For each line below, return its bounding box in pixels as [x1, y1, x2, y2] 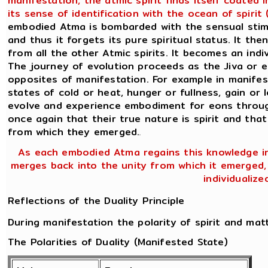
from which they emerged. [8, 124, 140, 140]
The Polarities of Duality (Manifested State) [8, 234, 228, 250]
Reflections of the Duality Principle [8, 193, 185, 208]
